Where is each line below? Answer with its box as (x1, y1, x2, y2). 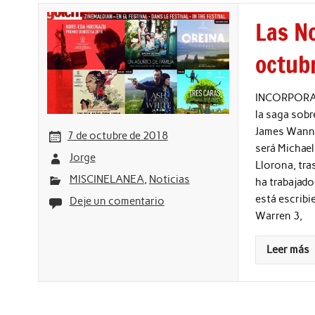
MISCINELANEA (69, 173, 144, 186)
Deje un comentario (69, 195, 165, 208)
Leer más (266, 243, 310, 257)
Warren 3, (255, 209, 303, 222)
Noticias (148, 173, 190, 186)
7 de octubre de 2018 (67, 129, 168, 142)
